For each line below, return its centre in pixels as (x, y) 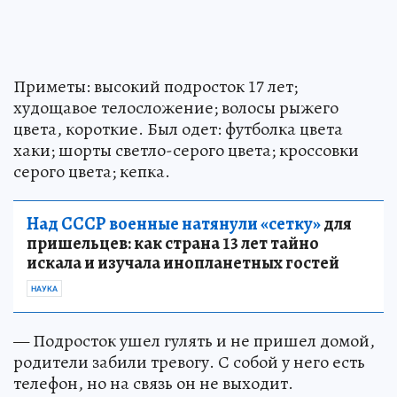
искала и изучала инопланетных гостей (183, 262)
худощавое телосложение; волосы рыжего (176, 107)
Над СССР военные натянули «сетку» (174, 223)
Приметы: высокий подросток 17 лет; (156, 86)
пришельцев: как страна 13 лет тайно (173, 243)
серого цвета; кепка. (92, 171)
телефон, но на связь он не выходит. (153, 383)
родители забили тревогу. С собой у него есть (189, 362)
